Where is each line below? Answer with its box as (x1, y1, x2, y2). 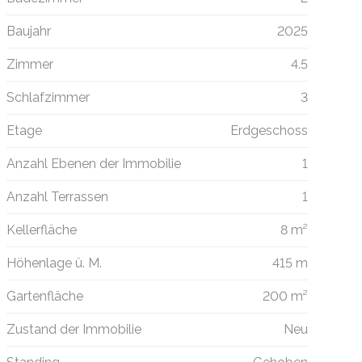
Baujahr (6, 23, 51, 40)
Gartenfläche (6, 288, 83, 305)
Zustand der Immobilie (6, 322, 141, 338)
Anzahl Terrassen (6, 189, 108, 205)
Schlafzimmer (6, 90, 90, 106)
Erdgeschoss (229, 123, 308, 139)
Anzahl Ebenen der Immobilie (6, 156, 181, 172)
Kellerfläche (6, 222, 77, 238)
